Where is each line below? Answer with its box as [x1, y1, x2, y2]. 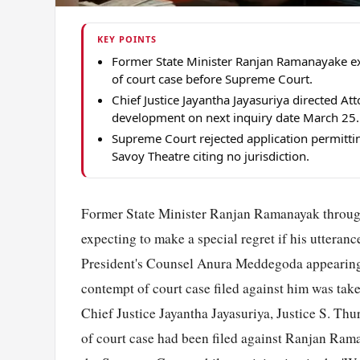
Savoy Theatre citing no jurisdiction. [112, 147, 310, 164]
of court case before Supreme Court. [112, 70, 313, 87]
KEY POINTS [96, 33, 157, 46]
